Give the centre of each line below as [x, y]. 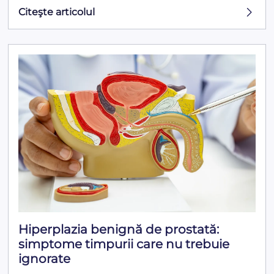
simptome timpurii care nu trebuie [124, 244]
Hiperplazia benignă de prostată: [119, 229]
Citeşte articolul [57, 12]
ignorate [45, 258]
